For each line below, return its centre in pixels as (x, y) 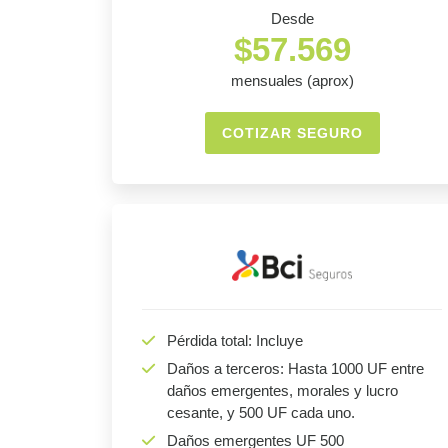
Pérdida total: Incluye (235, 341)
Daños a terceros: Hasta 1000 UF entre (295, 369)
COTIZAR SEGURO (292, 133)
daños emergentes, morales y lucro (282, 391)
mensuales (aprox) (292, 81)
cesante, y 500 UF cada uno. (261, 413)
